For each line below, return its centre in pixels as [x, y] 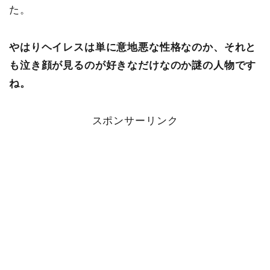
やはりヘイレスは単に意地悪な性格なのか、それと [133, 48]
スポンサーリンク [135, 121]
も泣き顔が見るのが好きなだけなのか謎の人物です [133, 66]
